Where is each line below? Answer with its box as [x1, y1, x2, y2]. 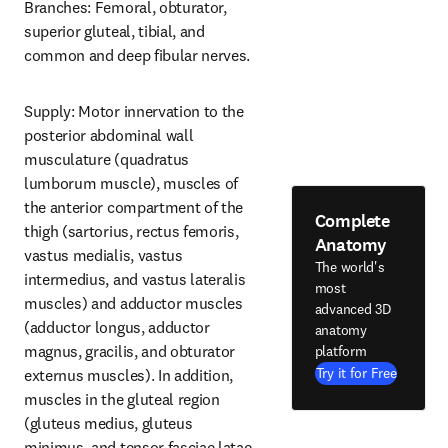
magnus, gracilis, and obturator [24, 341, 236, 361]
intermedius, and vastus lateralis [24, 269, 246, 289]
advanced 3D [314, 299, 391, 318]
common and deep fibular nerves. [24, 45, 251, 65]
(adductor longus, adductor [24, 317, 210, 337]
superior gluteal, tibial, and [24, 21, 205, 41]
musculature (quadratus [24, 149, 189, 169]
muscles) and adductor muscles [24, 293, 243, 313]
